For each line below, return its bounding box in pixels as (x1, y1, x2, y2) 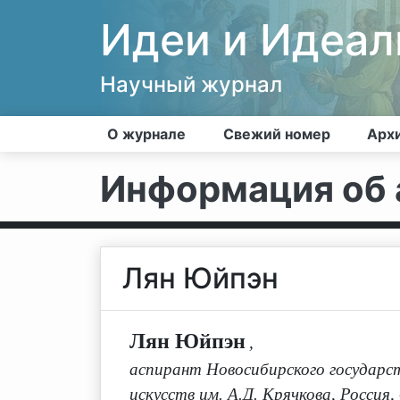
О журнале (107, 125, 186, 143)
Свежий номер (222, 125, 330, 143)
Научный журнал (100, 71, 282, 97)
